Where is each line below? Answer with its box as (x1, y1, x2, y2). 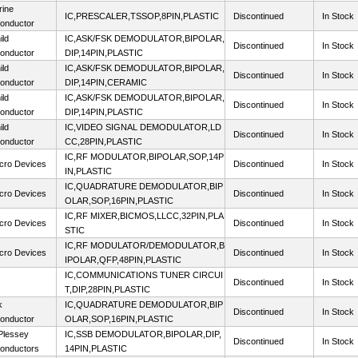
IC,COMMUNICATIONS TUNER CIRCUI (65, 270, 223, 280)
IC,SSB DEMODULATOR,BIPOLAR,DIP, (65, 329, 221, 339)
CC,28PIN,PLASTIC (65, 137, 142, 146)
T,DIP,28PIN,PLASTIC (65, 284, 150, 294)
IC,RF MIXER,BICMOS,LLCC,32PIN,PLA (65, 211, 224, 221)
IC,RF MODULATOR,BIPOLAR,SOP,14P (65, 152, 224, 161)
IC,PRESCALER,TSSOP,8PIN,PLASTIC (65, 11, 219, 21)
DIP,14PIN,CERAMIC (65, 78, 147, 87)
